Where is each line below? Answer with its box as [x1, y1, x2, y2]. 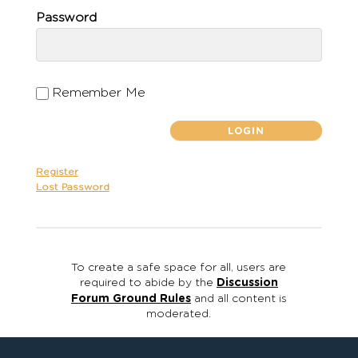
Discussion [216, 277, 278, 288]
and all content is [190, 293, 287, 304]
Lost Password [35, 182, 109, 192]
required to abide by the [79, 277, 217, 288]
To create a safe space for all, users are [71, 262, 287, 273]
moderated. [146, 308, 212, 320]
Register [35, 167, 78, 177]
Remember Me [51, 86, 145, 99]
